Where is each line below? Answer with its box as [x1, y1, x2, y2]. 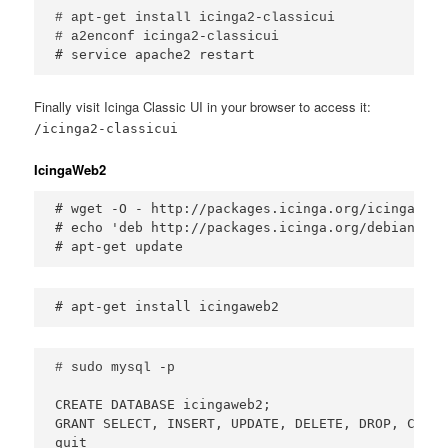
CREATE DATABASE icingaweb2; [55, 396, 272, 412]
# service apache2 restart [55, 46, 256, 62]
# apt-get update [55, 239, 184, 255]
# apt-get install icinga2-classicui [55, 9, 336, 25]
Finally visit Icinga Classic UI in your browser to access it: [34, 96, 372, 116]
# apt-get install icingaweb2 [55, 298, 280, 314]
